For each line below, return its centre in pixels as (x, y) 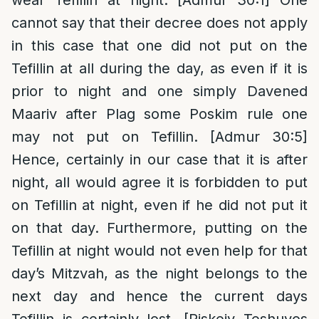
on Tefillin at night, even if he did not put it (159, 205)
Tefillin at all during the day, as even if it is (159, 68)
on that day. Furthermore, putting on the (159, 228)
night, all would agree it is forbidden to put (159, 182)
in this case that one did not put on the (159, 46)
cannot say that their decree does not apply (159, 23)
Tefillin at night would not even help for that (159, 251)
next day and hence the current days (159, 296)
